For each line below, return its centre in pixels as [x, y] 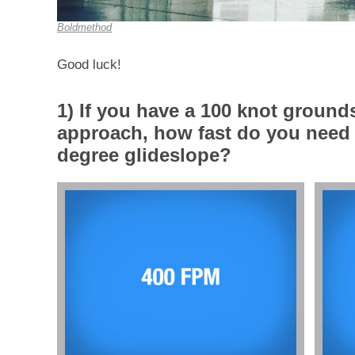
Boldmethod [84, 28]
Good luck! [89, 65]
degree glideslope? [144, 155]
